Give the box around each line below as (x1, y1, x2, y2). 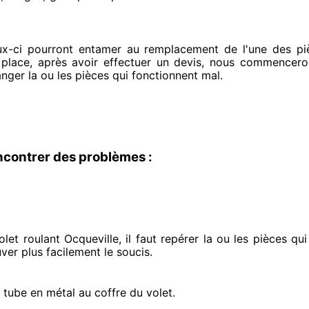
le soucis (101, 245, 150, 259)
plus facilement (18, 245, 101, 259)
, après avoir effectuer (29, 55, 152, 69)
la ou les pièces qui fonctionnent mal (25, 68, 220, 82)
